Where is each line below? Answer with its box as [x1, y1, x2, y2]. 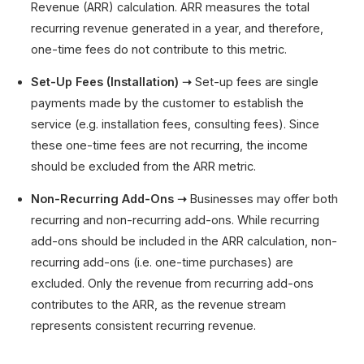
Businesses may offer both [187, 192, 339, 206]
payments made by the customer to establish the [31, 96, 305, 110]
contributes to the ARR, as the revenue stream [31, 297, 287, 312]
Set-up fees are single [192, 75, 319, 89]
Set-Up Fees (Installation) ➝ [31, 75, 193, 89]
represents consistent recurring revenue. [31, 318, 257, 333]
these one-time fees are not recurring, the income [31, 138, 309, 153]
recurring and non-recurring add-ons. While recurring [31, 213, 320, 227]
